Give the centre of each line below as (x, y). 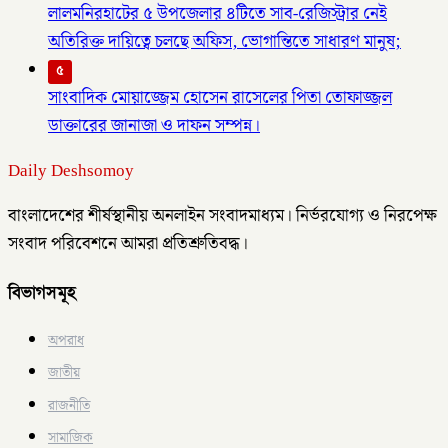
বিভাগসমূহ (42, 292)
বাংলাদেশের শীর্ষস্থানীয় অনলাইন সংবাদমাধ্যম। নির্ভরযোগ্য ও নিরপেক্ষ (222, 215)
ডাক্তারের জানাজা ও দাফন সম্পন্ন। (154, 125)
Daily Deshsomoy (71, 170)
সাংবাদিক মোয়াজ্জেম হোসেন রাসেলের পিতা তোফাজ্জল (220, 97)
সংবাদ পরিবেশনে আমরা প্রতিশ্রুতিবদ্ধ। (128, 243)
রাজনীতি (69, 405)
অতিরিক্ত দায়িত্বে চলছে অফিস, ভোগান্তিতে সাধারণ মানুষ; (224, 42)
